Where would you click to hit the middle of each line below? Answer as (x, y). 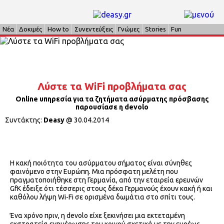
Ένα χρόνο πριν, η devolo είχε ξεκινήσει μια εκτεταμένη (97, 216)
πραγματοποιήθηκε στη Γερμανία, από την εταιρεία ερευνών (106, 180)
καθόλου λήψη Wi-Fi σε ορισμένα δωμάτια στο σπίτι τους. (102, 197)
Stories (155, 29)
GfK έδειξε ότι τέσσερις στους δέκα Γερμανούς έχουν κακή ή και (111, 189)
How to (58, 29)
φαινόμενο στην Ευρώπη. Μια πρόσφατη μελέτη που (94, 172)
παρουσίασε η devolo (112, 107)
